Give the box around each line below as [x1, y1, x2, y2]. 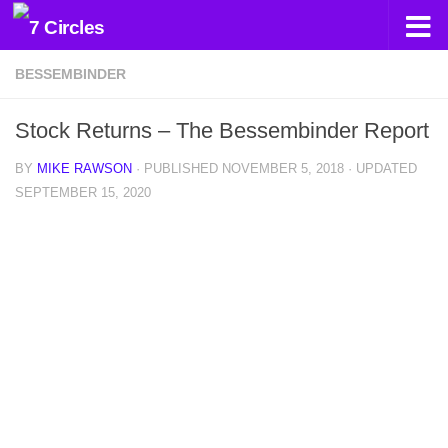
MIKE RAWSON [37, 161, 132, 176]
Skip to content [27, 19, 142, 36]
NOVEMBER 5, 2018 [222, 161, 344, 176]
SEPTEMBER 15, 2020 [15, 185, 151, 200]
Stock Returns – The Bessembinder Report [15, 118, 429, 143]
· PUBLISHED [136, 161, 222, 176]
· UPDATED [344, 161, 417, 176]
